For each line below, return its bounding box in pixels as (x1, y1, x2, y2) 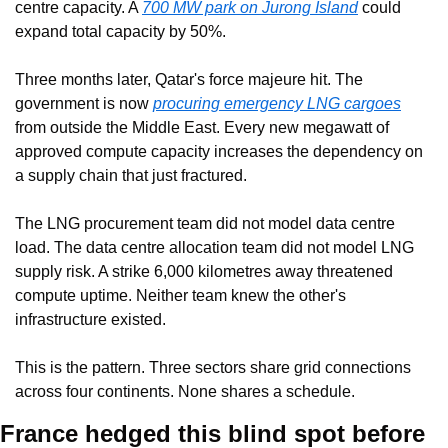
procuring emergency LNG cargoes (153, 95, 401, 113)
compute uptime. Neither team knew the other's (15, 287, 346, 305)
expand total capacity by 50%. (15, 23, 226, 41)
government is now (15, 95, 153, 113)
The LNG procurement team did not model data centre (15, 215, 395, 233)
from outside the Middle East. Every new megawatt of (15, 119, 389, 137)
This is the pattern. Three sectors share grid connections (15, 359, 411, 377)
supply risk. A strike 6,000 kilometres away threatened (15, 263, 393, 281)
